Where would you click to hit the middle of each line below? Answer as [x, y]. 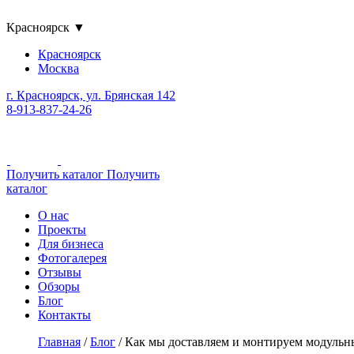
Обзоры [59, 286]
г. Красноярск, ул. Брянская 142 [91, 95]
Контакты [64, 315]
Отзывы [60, 272]
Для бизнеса [71, 244]
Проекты [62, 230]
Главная [59, 342]
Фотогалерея [72, 258]
